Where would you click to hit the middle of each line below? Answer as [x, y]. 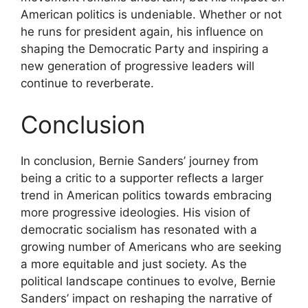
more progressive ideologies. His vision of [135, 212]
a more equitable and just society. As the [134, 264]
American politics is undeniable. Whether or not [151, 14]
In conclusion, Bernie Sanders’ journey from [140, 161]
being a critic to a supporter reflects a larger [142, 178]
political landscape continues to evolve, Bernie [148, 281]
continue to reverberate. [87, 83]
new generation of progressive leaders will [137, 66]
